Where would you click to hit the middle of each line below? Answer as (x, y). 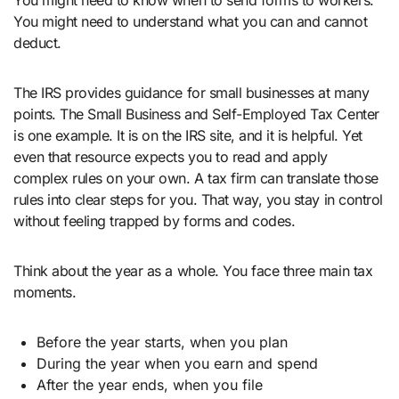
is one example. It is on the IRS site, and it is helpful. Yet (188, 136)
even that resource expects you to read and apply (171, 157)
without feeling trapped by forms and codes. (155, 221)
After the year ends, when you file (149, 385)
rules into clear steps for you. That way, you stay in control (198, 200)
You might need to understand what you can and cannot (191, 22)
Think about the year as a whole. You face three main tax (193, 271)
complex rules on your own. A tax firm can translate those (196, 179)
